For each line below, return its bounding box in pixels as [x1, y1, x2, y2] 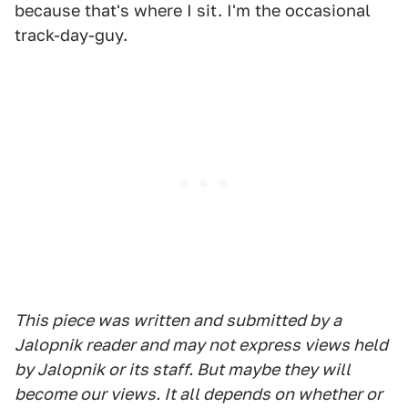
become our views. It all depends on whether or [15, 384, 382, 403]
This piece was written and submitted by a [15, 311, 342, 330]
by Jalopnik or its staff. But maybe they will [15, 360, 351, 379]
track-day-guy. [15, 25, 127, 45]
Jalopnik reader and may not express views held [15, 335, 388, 354]
